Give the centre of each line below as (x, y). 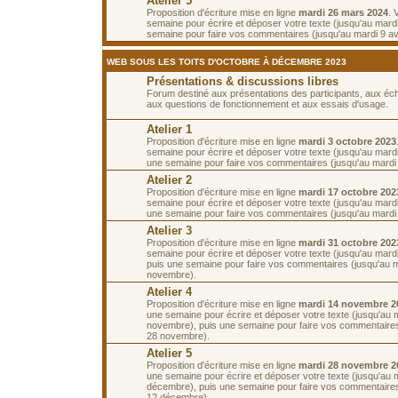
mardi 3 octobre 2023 (347, 141)
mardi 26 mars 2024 (343, 12)
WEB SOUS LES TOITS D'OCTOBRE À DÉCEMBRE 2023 (227, 61)
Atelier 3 (169, 230)
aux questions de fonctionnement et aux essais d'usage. (267, 103)
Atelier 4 (169, 291)
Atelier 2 (169, 179)
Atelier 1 (169, 129)
